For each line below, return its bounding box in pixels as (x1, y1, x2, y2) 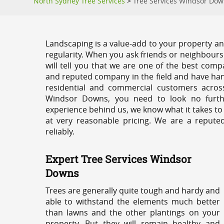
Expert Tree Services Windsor (45, 152, 191, 166)
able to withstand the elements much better (45, 196, 220, 207)
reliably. (45, 126, 74, 137)
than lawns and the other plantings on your (45, 207, 220, 218)
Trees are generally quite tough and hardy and (45, 185, 220, 196)
